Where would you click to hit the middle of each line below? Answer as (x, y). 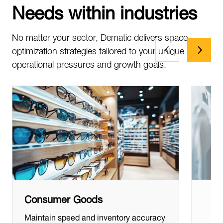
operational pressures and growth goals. (89, 63)
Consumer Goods (63, 198)
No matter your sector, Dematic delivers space (100, 36)
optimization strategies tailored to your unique (98, 49)
